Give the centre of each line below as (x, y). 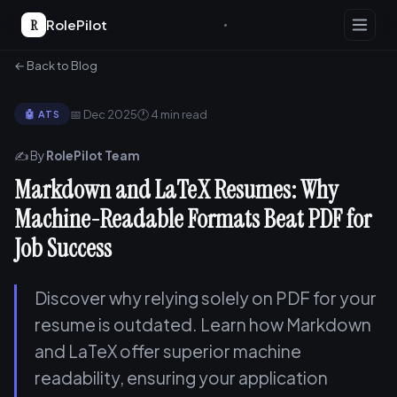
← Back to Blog (56, 66)
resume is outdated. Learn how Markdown (203, 324)
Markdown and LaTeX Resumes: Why (176, 190)
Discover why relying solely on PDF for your (206, 298)
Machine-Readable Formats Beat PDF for (193, 219)
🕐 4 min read (173, 114)
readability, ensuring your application (181, 378)
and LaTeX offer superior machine (168, 351)
